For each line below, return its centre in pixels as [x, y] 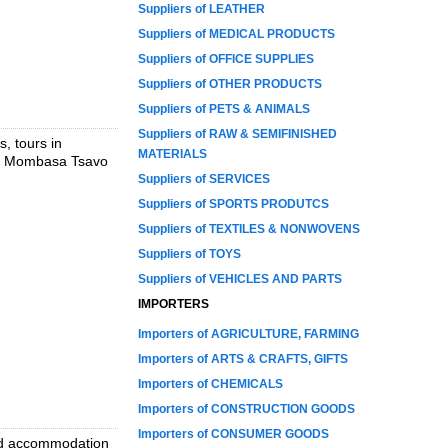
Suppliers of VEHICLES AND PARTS [240, 279]
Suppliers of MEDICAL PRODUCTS [236, 34]
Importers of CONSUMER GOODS [233, 434]
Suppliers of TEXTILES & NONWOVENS [249, 229]
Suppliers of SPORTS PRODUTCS [233, 204]
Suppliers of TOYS [189, 254]
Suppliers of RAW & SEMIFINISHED [237, 134]
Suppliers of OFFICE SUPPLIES [226, 59]
